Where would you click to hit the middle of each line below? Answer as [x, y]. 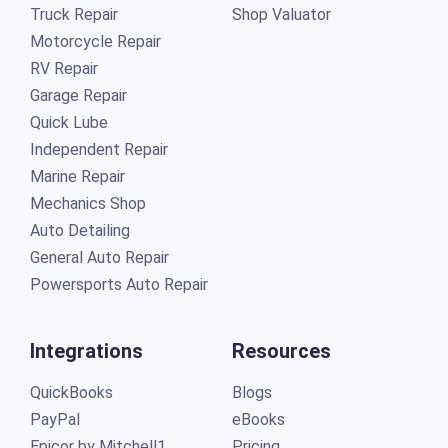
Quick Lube [68, 122]
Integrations [86, 350]
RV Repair [63, 68]
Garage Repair [78, 95]
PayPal [54, 419]
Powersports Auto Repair [118, 284]
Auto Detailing [79, 230]
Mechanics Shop [87, 203]
